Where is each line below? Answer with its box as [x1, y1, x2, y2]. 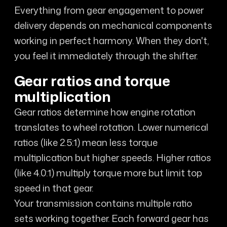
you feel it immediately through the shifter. [14, 49, 198, 63]
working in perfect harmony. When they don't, [14, 34, 209, 48]
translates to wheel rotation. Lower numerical [14, 120, 208, 134]
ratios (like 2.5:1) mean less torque [14, 135, 158, 149]
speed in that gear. [14, 181, 93, 195]
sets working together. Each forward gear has [14, 211, 209, 225]
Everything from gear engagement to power [14, 4, 204, 17]
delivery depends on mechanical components [14, 19, 212, 32]
